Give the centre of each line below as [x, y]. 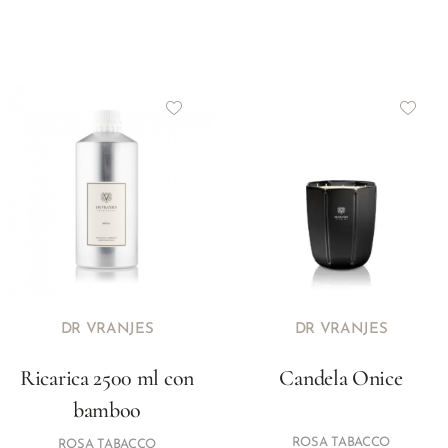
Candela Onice [341, 378]
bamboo [107, 410]
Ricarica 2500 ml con [107, 378]
